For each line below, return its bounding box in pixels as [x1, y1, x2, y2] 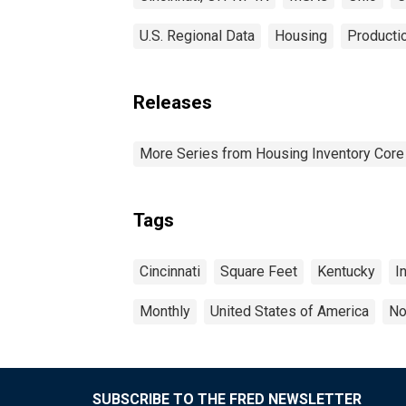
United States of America [210, 302, 369, 320]
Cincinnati [140, 262, 200, 280]
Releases [133, 91, 212, 113]
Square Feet [220, 262, 297, 280]
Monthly [140, 302, 190, 320]
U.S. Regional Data [140, 26, 255, 44]
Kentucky [317, 262, 375, 280]
